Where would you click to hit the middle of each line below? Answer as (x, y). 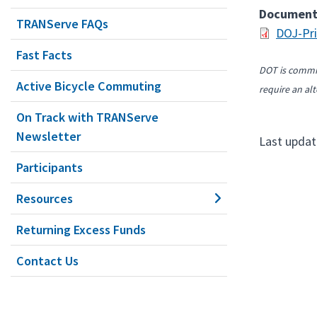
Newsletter (48, 136)
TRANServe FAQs (62, 24)
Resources (45, 198)
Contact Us (47, 261)
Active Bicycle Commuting (89, 86)
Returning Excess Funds (81, 230)
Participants (50, 167)
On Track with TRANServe (87, 117)
